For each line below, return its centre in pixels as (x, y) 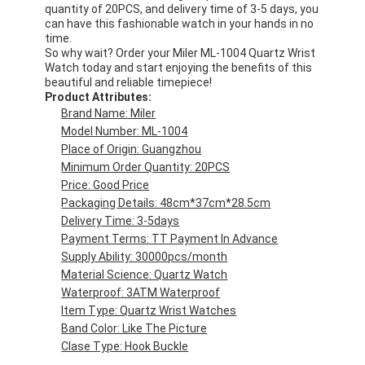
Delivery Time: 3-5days (121, 220)
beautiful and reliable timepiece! (129, 82)
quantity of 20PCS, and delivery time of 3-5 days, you (182, 9)
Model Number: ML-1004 (125, 131)
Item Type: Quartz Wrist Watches (149, 310)
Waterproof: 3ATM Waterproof (141, 292)
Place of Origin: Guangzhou (132, 149)
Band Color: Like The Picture (134, 328)
